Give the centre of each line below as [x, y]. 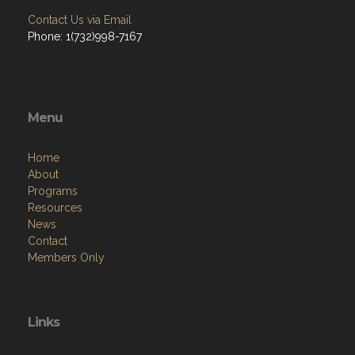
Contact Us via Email [80, 20]
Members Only [66, 258]
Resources [55, 208]
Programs [53, 191]
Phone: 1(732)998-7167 [85, 36]
